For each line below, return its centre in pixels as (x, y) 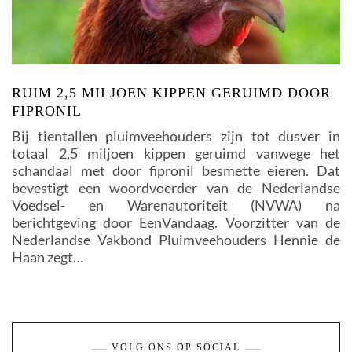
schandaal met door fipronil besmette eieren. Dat (176, 170)
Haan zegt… (48, 257)
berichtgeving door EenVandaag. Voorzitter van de (176, 222)
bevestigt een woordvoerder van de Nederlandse (176, 188)
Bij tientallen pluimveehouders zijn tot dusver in (176, 136)
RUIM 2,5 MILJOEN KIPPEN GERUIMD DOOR (171, 93)
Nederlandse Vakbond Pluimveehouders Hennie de (176, 240)
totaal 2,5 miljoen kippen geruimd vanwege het (176, 153)
